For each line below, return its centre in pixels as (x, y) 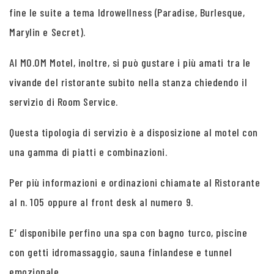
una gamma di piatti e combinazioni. (88, 152)
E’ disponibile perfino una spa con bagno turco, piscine (128, 232)
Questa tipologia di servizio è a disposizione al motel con (134, 132)
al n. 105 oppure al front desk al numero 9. (101, 202)
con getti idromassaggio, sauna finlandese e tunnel (121, 252)
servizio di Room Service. (64, 102)
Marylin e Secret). (47, 32)
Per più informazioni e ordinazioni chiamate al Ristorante (135, 182)
